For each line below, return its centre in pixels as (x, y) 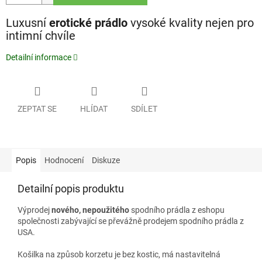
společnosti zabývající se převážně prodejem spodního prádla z (131, 221)
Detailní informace (39, 57)
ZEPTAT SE (37, 108)
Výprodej (35, 210)
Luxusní (27, 23)
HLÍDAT (94, 108)
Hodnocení (64, 160)
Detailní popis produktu (71, 188)
